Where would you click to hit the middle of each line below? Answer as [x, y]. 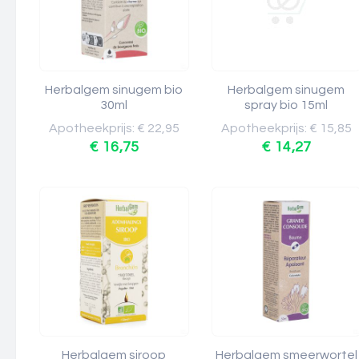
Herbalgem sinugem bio [114, 90]
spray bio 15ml [286, 105]
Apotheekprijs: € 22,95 [114, 128]
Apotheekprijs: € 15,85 [286, 128]
